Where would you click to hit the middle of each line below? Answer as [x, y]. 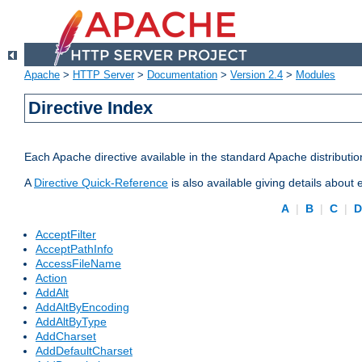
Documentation [182, 75]
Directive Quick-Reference [101, 183]
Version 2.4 [257, 75]
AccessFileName [78, 264]
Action [51, 278]
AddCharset [66, 337]
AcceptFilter [66, 235]
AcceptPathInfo [74, 249]
